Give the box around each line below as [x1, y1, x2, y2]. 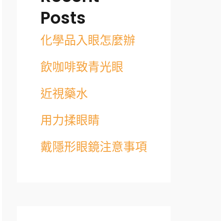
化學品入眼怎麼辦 [40, 32, 135, 48]
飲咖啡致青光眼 [40, 58, 123, 75]
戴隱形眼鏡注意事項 [40, 138, 147, 155]
